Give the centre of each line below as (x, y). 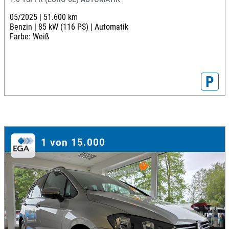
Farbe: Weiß (29, 37)
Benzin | (24, 27)
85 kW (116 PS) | (66, 27)
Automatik (111, 27)
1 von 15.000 (73, 143)
